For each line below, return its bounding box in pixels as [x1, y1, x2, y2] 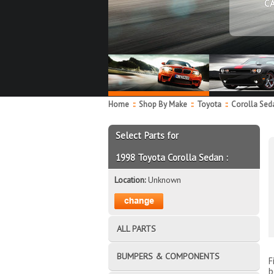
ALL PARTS [117, 223, 156, 234]
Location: [114, 174, 148, 185]
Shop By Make [139, 99, 187, 109]
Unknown [147, 174, 181, 185]
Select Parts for [116, 129, 179, 141]
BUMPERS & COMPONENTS [117, 250, 220, 262]
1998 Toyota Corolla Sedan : [116, 151, 229, 163]
